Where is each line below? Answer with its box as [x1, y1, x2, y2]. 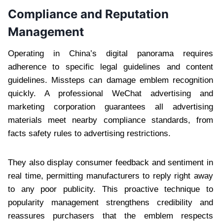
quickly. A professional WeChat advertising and [8, 88, 213, 98]
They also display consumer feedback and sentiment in [8, 157, 213, 167]
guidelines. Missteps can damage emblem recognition [8, 75, 213, 85]
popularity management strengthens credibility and [8, 197, 213, 207]
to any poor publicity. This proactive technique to [8, 184, 213, 194]
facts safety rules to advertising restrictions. [8, 128, 171, 138]
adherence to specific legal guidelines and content [8, 62, 213, 72]
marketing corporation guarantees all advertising [8, 102, 213, 111]
